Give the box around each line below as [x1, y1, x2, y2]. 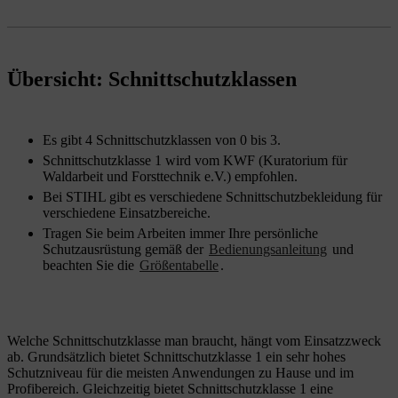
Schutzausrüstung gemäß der [43, 242, 207, 257]
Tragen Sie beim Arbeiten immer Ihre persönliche [43, 226, 318, 241]
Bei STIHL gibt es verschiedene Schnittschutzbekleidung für [43, 189, 382, 204]
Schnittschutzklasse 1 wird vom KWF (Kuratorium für [43, 153, 347, 168]
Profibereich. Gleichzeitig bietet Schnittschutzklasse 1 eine [7, 381, 333, 396]
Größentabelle [139, 258, 219, 273]
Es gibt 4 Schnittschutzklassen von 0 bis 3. [43, 132, 281, 147]
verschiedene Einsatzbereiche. [43, 205, 211, 220]
